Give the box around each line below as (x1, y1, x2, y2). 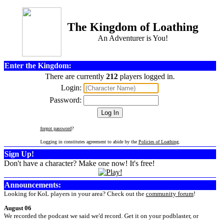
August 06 (4, 204, 31, 212)
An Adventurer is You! (97, 34, 168, 42)
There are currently (45, 72, 106, 81)
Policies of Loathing (138, 139, 179, 144)
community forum (146, 190, 193, 197)
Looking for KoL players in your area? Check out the (4, 190, 146, 197)
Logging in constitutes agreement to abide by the (40, 139, 138, 144)
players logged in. (118, 72, 175, 81)
